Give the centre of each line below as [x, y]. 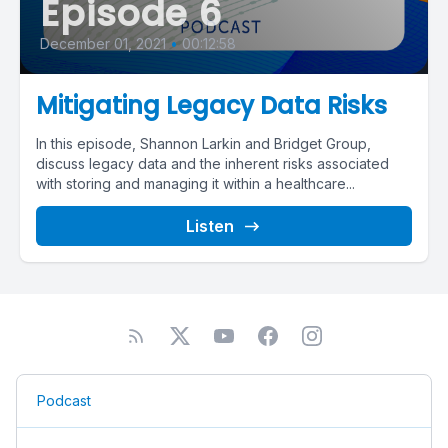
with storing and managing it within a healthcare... [195, 183]
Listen [210, 225]
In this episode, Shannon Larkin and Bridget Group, [203, 143]
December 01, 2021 [103, 43]
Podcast [64, 400]
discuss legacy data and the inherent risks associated [212, 163]
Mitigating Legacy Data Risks [211, 105]
